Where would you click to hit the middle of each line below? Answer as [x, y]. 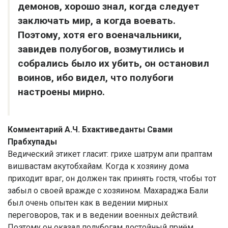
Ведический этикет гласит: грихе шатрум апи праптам [110, 154]
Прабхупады [32, 142]
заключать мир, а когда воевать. [97, 21]
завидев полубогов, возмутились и [101, 49]
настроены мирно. [61, 92]
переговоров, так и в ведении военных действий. [103, 215]
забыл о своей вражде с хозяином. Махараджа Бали [108, 191]
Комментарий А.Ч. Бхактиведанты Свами [90, 130]
